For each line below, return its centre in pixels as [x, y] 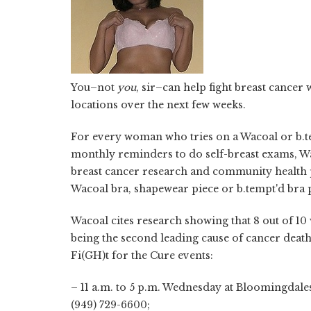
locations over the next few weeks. [158, 104]
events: [195, 255]
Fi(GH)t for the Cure [123, 255]
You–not [94, 87]
